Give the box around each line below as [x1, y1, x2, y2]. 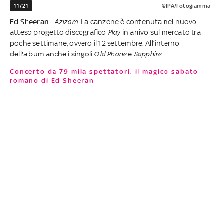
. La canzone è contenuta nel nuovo [77, 17, 197, 26]
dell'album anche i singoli [10, 49, 94, 58]
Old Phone [94, 49, 127, 58]
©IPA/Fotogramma [161, 2, 210, 9]
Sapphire [133, 49, 162, 58]
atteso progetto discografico [10, 27, 108, 36]
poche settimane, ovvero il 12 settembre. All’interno [10, 38, 180, 47]
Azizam [54, 17, 78, 26]
